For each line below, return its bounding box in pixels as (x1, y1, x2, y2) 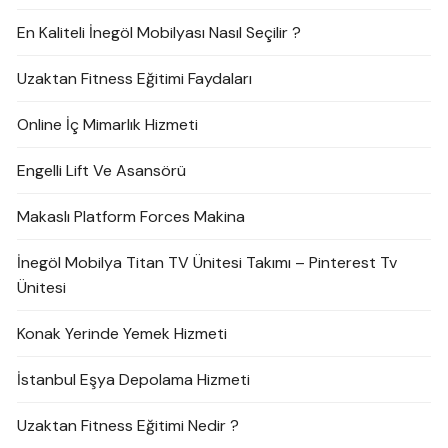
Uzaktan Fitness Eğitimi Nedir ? (17, 414, 240, 436)
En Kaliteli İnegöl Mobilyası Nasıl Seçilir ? (17, 21, 302, 43)
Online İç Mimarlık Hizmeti (17, 113, 199, 135)
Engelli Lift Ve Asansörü (17, 159, 187, 181)
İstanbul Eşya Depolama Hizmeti (17, 368, 251, 390)
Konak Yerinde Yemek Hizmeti (17, 322, 228, 344)
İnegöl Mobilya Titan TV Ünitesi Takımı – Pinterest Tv (17, 251, 398, 273)
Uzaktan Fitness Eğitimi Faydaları (17, 67, 253, 89)
